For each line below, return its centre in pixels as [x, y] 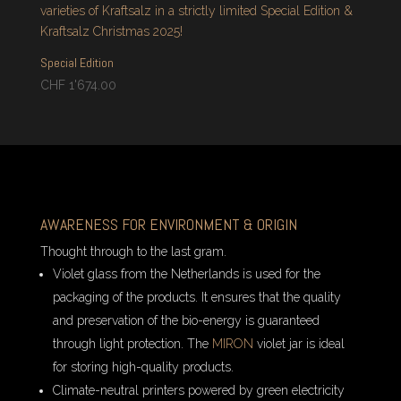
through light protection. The [130, 344]
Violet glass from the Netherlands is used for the [186, 274]
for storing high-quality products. [143, 367]
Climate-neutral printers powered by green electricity [198, 391]
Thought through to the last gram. [133, 252]
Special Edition [77, 63]
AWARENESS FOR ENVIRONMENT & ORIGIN [168, 225]
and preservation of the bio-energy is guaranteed [186, 321]
